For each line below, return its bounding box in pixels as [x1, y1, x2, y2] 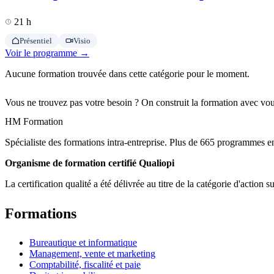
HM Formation [5, 116, 63, 127]
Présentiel [20, 36, 52, 46]
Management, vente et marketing [29, 248, 155, 259]
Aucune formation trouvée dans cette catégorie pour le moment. [5, 68, 250, 80]
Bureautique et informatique [29, 237, 137, 248]
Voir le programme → [5, 48, 89, 59]
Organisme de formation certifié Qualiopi [5, 158, 174, 169]
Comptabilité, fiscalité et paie [29, 259, 141, 270]
